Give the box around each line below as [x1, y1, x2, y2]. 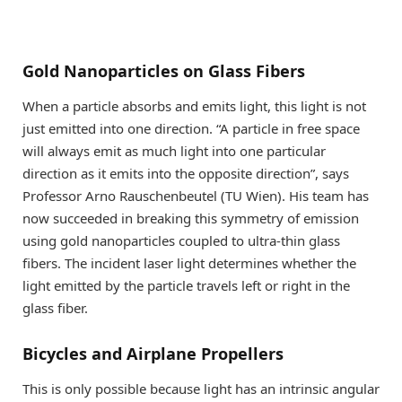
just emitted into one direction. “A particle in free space [22, 119, 360, 138]
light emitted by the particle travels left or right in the [22, 276, 350, 295]
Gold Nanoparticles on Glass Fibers [22, 59, 305, 82]
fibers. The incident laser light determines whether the [22, 254, 356, 273]
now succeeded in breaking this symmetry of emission [22, 209, 359, 228]
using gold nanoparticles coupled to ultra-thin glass [22, 232, 340, 250]
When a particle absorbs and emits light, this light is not [22, 97, 366, 116]
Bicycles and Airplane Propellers [22, 342, 284, 364]
